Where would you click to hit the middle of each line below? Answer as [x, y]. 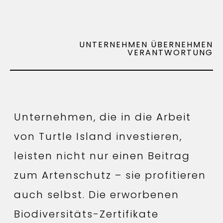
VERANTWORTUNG [170, 53]
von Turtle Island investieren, [98, 137]
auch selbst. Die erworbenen [97, 195]
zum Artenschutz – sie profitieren [110, 175]
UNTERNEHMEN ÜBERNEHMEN [146, 45]
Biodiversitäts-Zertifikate [86, 214]
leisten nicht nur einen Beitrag [102, 156]
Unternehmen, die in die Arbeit [103, 117]
